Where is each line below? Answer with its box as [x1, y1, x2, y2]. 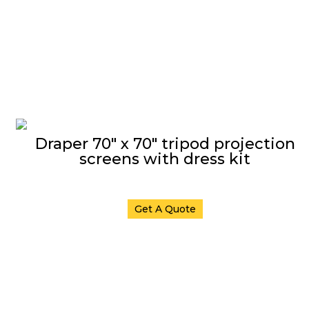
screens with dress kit [79, 150, 250, 168]
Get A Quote [134, 203, 196, 215]
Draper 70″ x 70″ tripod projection [34, 134, 295, 153]
